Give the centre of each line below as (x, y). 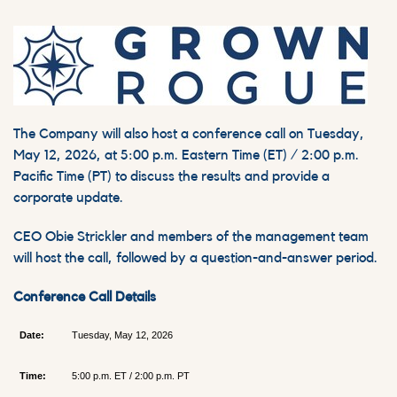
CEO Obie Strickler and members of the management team (191, 237)
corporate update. (68, 198)
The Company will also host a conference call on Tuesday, (189, 134)
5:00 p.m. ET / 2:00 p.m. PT (130, 376)
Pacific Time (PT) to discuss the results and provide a (171, 177)
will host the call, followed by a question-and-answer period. (195, 258)
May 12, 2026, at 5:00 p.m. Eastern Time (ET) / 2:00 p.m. (186, 156)
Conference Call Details (85, 297)
